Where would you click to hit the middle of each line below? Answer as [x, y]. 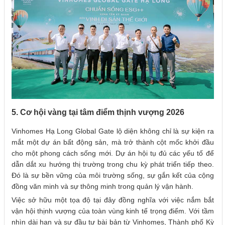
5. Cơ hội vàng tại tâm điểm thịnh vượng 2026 [98, 113]
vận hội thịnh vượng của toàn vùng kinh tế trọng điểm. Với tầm [113, 211]
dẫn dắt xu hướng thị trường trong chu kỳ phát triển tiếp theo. [113, 164]
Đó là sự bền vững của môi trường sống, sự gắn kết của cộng [113, 176]
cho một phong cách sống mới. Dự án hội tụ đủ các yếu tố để [113, 153]
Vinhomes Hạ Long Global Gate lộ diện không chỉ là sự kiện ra [113, 131]
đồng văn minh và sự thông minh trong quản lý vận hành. [102, 187]
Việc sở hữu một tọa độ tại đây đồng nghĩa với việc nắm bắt [113, 200]
